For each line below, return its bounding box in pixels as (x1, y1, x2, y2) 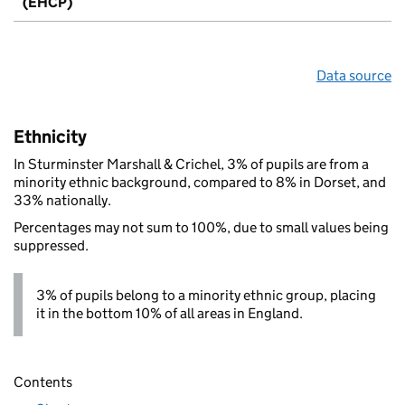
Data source (316, 66, 391, 84)
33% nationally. (14, 191, 111, 209)
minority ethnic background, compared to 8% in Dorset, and (14, 173, 386, 191)
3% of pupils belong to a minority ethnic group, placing (36, 286, 376, 304)
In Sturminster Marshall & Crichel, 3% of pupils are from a (14, 155, 369, 173)
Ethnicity (14, 125, 87, 147)
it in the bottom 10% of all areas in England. (36, 304, 303, 322)
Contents (14, 372, 72, 391)
